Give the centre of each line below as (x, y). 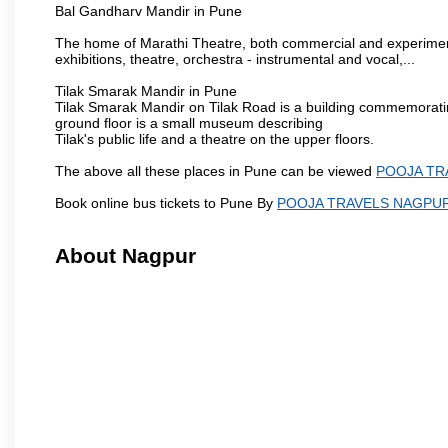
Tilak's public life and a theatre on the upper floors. (214, 138)
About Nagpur (125, 256)
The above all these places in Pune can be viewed (215, 170)
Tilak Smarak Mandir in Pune (146, 90)
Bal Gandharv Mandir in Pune (148, 10)
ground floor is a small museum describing (189, 122)
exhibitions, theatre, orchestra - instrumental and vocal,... (235, 58)
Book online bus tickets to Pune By (166, 202)
